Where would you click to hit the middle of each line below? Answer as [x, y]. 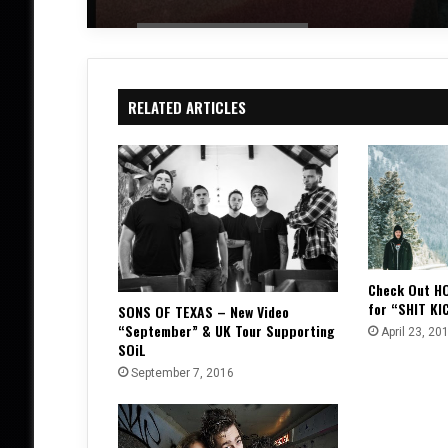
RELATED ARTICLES [186, 107]
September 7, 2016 [182, 372]
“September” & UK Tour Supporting [226, 330]
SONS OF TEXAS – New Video [203, 311]
